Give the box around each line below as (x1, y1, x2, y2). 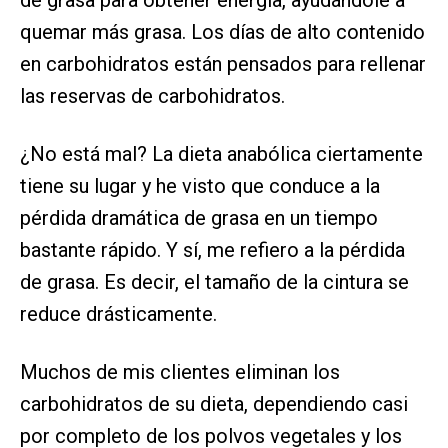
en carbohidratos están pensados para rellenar (20, 52, 426, 77)
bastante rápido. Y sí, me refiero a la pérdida (20, 238, 405, 263)
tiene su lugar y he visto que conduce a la (20, 174, 380, 199)
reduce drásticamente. (20, 302, 217, 327)
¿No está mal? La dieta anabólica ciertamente (20, 142, 423, 167)
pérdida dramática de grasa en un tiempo (20, 206, 378, 231)
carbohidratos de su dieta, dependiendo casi (20, 392, 408, 417)
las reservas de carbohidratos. (20, 84, 285, 109)
